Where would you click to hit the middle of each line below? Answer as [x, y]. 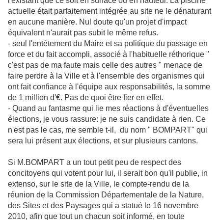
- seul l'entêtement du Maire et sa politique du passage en [108, 43]
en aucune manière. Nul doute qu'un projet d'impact [97, 22]
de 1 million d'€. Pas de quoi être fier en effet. [86, 97]
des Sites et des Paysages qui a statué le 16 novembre [103, 206]
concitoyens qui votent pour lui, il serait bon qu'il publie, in [108, 173]
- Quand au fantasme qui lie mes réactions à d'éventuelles [108, 108]
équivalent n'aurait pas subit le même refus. [83, 33]
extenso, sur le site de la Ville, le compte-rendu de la [98, 184]
